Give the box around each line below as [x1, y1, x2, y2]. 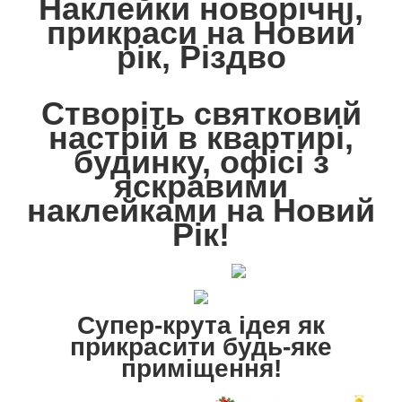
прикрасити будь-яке [70, 333, 332, 362]
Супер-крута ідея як [77, 311, 325, 340]
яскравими [114, 168, 288, 205]
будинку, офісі [73, 144, 313, 181]
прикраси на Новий [47, 14, 355, 52]
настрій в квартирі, [48, 119, 354, 157]
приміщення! [120, 354, 282, 383]
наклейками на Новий [27, 192, 375, 230]
